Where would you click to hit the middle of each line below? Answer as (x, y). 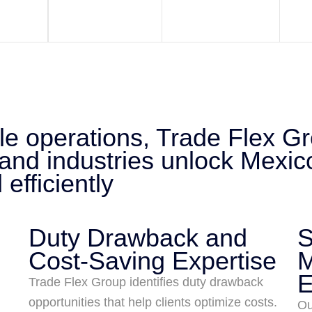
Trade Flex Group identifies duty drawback (146, 282)
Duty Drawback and (138, 238)
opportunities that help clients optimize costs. (153, 302)
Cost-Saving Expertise (152, 261)
